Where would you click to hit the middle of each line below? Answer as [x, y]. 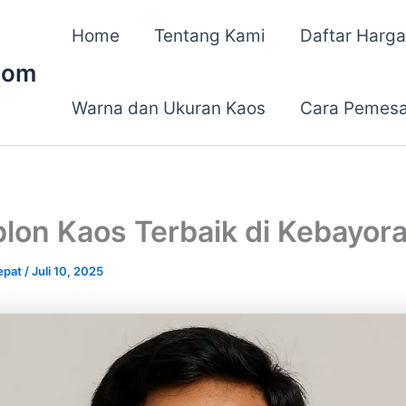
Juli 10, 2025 [68, 271]
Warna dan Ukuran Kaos [169, 108]
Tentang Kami [210, 36]
